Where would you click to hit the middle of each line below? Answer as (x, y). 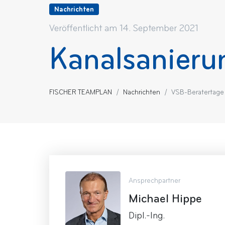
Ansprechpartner (154, 180)
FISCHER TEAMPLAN (81, 92)
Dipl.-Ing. (147, 215)
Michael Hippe (165, 198)
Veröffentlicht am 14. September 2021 (124, 28)
